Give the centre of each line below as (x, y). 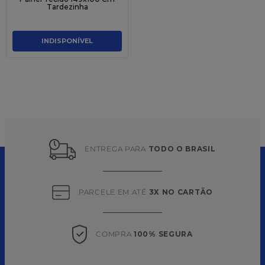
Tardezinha (67, 7)
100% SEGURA (163, 234)
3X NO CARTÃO (181, 192)
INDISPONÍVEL (67, 41)
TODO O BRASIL (182, 149)
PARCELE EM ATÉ (114, 192)
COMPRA (115, 234)
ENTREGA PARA (117, 149)
